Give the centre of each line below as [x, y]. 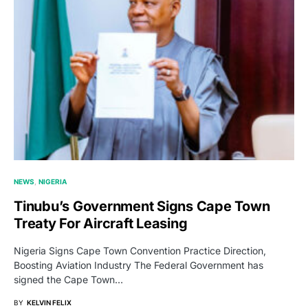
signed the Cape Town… [68, 279]
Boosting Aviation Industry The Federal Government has [139, 265]
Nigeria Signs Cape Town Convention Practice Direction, [140, 250]
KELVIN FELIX [49, 302]
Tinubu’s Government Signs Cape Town [142, 206]
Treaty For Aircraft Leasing [101, 223]
